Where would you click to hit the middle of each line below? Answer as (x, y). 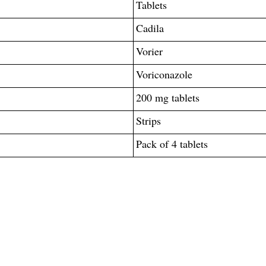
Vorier (149, 51)
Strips (148, 120)
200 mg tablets (167, 97)
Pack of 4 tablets (172, 143)
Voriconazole (164, 74)
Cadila (150, 28)
